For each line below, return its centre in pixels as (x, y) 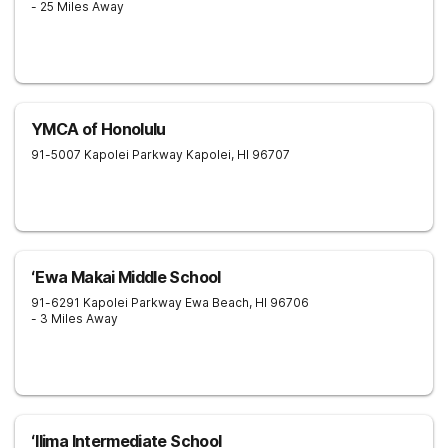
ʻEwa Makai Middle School (126, 277)
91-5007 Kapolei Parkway (107, 154)
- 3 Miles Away (74, 318)
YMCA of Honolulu (98, 129)
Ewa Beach (217, 302)
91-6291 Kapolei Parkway (106, 302)
